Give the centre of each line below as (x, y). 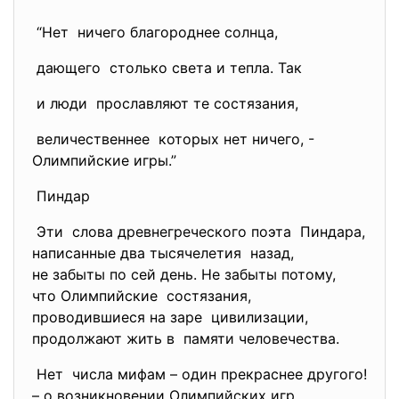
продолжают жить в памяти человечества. (186, 338)
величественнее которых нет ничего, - (173, 139)
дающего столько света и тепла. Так (169, 68)
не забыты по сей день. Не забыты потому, (184, 274)
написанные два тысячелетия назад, (163, 253)
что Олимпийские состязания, (142, 296)
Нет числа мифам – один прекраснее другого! (199, 374)
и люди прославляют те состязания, (165, 103)
